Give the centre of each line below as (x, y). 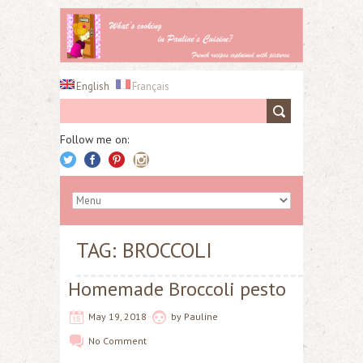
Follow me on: (94, 139)
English (93, 86)
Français (151, 86)
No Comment (117, 340)
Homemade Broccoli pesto (177, 288)
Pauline (201, 316)
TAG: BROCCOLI (144, 250)
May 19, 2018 (117, 316)
